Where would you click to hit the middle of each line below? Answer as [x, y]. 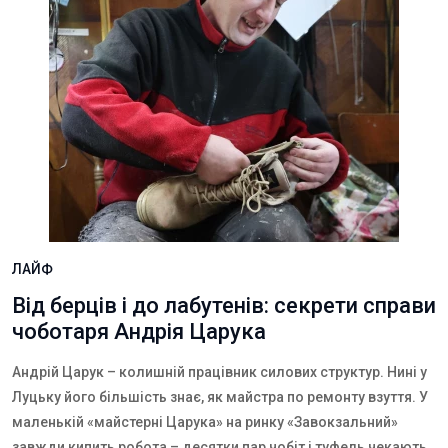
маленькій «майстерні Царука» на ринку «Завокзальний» [205, 422]
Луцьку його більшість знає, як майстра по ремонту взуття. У [220, 397]
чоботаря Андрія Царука [139, 331]
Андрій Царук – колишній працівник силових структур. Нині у [219, 372]
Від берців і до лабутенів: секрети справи [224, 305]
